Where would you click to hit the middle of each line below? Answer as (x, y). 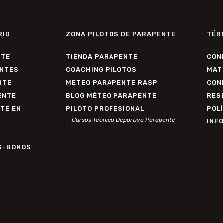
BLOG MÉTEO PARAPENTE (111, 96)
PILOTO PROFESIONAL (105, 109)
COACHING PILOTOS (101, 70)
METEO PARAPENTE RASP (112, 83)
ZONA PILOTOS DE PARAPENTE (121, 34)
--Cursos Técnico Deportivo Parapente (120, 120)
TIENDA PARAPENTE (102, 57)
